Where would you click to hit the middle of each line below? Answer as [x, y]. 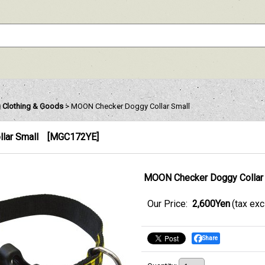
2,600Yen [211, 204]
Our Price [166, 204]
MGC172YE [73, 137]
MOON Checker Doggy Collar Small [131, 106]
